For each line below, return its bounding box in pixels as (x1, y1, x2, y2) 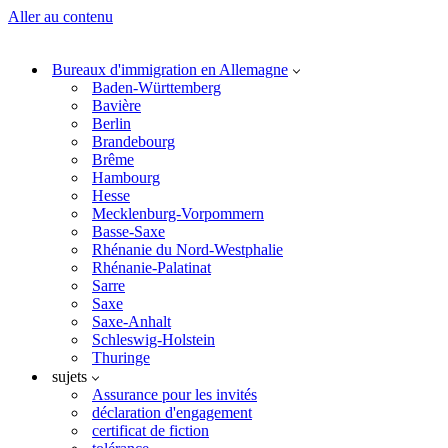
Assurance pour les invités (92, 386, 257, 403)
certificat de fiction (92, 422, 209, 439)
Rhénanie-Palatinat (92, 259, 211, 276)
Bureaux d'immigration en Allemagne (52, 61, 288, 78)
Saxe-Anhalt (92, 313, 171, 330)
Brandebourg (92, 133, 175, 150)
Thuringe (92, 349, 150, 366)
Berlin (92, 115, 131, 132)
